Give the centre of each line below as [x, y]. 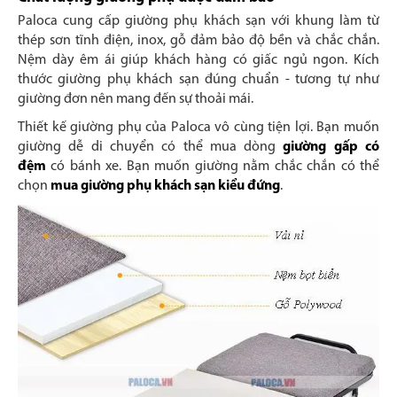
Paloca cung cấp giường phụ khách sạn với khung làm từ [198, 22]
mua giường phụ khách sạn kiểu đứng [165, 187]
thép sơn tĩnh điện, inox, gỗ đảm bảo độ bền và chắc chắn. [198, 41]
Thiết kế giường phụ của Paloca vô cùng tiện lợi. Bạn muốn [198, 128]
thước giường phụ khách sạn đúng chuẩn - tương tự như [198, 80]
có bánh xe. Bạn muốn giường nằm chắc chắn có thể [213, 167]
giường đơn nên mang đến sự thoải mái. [136, 100]
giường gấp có [331, 148]
